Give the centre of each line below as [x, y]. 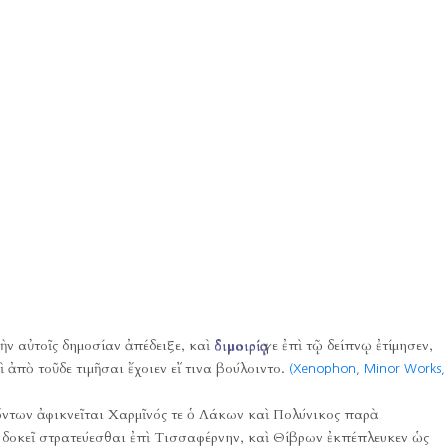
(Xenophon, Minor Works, [366, 368]
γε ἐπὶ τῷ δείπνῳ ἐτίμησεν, [346, 345]
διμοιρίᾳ [236, 345]
